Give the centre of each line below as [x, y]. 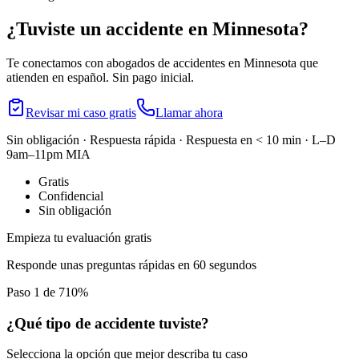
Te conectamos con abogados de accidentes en [125, 63]
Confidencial [71, 196]
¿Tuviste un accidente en [109, 28]
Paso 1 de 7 [36, 292]
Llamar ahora [189, 112]
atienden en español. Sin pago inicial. [100, 77]
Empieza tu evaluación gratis [79, 237]
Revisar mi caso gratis [81, 112]
